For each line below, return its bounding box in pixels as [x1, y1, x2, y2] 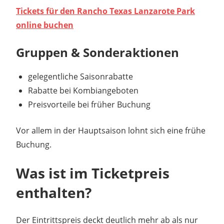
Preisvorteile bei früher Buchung [28, 98, 150, 110]
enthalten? [16, 182, 91, 202]
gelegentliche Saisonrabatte [28, 70, 133, 82]
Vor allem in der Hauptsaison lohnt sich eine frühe [16, 124, 205, 136]
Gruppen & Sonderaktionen [16, 43, 179, 60]
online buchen [16, 19, 73, 30]
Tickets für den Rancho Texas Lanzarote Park [16, 5, 195, 16]
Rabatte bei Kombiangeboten [28, 84, 138, 96]
